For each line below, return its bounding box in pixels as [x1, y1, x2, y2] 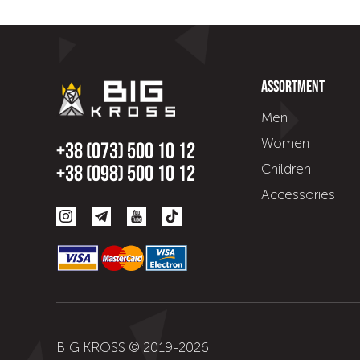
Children [260, 161, 311, 177]
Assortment [260, 80, 325, 96]
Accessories [260, 186, 335, 202]
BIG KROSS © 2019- [55, 339, 178, 355]
